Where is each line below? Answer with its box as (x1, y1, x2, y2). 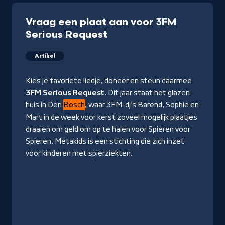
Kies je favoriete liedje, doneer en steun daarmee (26, 76, 192, 85)
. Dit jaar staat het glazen (104, 88, 190, 97)
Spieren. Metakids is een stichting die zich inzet (26, 137, 184, 145)
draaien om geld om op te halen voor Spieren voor (26, 125, 190, 133)
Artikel (35, 52, 55, 59)
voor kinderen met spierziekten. (26, 149, 133, 157)
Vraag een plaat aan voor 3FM (26, 16, 176, 28)
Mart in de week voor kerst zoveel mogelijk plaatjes (26, 113, 197, 121)
